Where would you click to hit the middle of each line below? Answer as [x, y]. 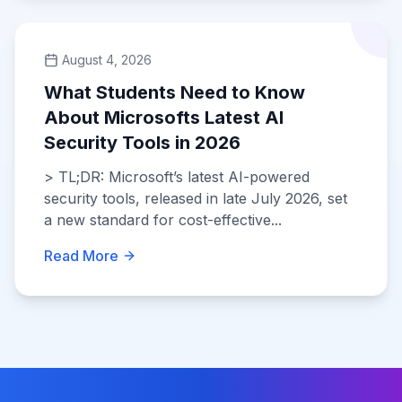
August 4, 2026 [107, 60]
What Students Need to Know [175, 92]
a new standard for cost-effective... [163, 220]
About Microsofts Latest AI [164, 118]
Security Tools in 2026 [142, 143]
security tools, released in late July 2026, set [196, 198]
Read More [81, 256]
